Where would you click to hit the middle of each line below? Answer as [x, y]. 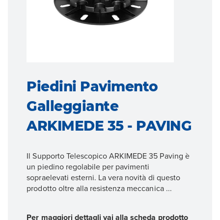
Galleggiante [73, 106]
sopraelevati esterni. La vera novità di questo [103, 177]
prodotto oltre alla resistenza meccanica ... [99, 188]
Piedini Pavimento [92, 86]
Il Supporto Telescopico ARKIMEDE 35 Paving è [108, 155]
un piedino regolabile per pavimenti [88, 166]
